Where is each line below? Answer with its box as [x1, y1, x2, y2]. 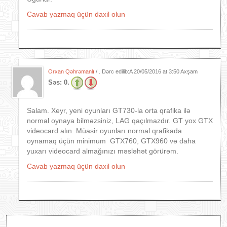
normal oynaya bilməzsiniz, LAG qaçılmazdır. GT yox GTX [27, 117, 213, 125]
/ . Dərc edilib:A [94, 68, 134, 74]
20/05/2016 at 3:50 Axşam [134, 68, 198, 74]
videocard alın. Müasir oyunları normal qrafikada [27, 127, 182, 135]
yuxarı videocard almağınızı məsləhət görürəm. [27, 147, 178, 155]
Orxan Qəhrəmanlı [48, 68, 94, 74]
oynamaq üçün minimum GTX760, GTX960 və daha [27, 137, 196, 145]
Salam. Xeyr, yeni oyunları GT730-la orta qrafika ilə [27, 106, 191, 115]
